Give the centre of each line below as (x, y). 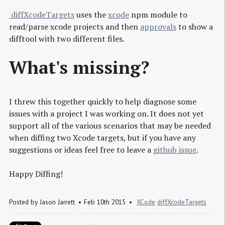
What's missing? (79, 67)
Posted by (24, 202)
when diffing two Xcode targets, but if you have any (102, 138)
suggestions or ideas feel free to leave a (81, 150)
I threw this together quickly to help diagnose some (103, 102)
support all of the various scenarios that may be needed (110, 126)
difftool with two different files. (67, 38)
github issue (175, 150)
